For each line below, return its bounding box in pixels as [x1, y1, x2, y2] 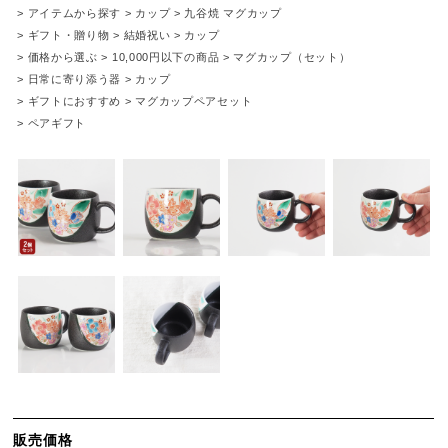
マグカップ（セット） [233, 51, 351, 64]
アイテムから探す [27, 7, 122, 20]
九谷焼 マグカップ [184, 7, 282, 20]
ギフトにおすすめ [27, 95, 122, 108]
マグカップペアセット [135, 95, 253, 108]
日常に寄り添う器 [27, 73, 122, 86]
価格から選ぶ [27, 51, 98, 64]
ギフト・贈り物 [27, 29, 110, 42]
